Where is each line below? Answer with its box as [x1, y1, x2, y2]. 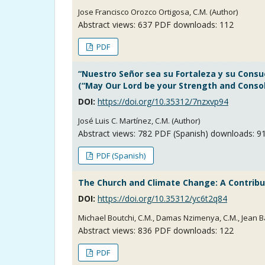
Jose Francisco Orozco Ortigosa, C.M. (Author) [78, 6, 238, 17]
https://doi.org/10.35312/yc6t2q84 [98, 192, 227, 204]
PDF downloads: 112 [152, 18, 234, 30]
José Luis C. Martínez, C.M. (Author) [78, 115, 200, 126]
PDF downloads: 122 [152, 224, 234, 236]
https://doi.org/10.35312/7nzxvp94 [98, 95, 228, 107]
